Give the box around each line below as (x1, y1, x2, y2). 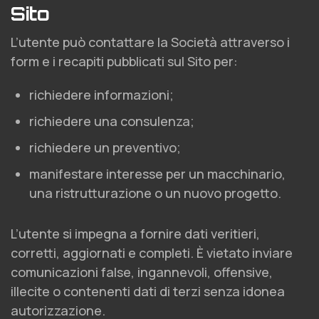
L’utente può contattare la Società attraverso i (11, 33, 290, 51)
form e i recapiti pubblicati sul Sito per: (11, 53, 238, 70)
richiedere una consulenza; (29, 113, 194, 130)
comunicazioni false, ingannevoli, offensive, (11, 263, 273, 281)
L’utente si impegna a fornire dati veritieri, (11, 225, 260, 242)
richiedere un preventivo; (29, 139, 181, 156)
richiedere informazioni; (29, 86, 174, 103)
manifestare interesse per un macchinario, (29, 165, 286, 182)
